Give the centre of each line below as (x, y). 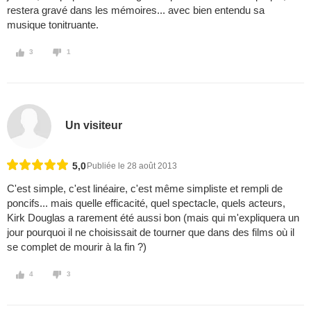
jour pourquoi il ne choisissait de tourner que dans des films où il (151, 233)
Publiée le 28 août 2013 (132, 166)
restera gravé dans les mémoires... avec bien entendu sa (136, 10)
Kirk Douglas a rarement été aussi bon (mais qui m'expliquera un (153, 218)
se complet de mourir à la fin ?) (77, 247)
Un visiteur (94, 125)
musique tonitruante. (53, 25)
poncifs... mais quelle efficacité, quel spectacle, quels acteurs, (146, 203)
